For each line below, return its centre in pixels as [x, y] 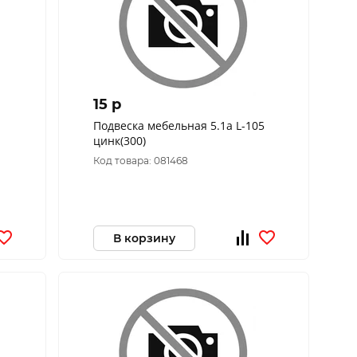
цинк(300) [119, 141]
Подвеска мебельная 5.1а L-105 [178, 126]
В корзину [144, 238]
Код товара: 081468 [140, 161]
